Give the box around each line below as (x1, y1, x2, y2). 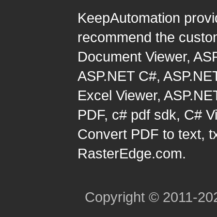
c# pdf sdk (112, 107, 176, 123)
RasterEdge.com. (77, 145, 186, 161)
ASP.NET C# (77, 68, 156, 84)
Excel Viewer (77, 87, 157, 103)
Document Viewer (77, 48, 186, 64)
